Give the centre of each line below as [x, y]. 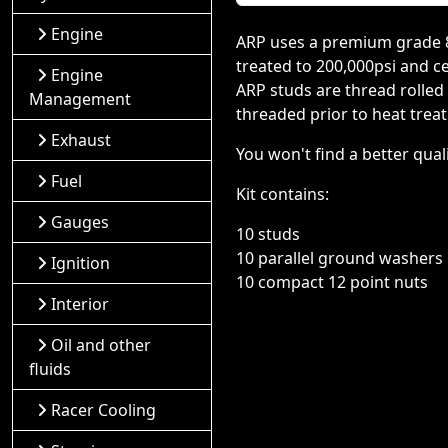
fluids [50, 369]
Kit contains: [282, 194]
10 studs [268, 234]
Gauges [80, 222]
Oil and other [101, 345]
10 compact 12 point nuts [332, 282]
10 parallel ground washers [339, 258]
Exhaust [81, 140]
